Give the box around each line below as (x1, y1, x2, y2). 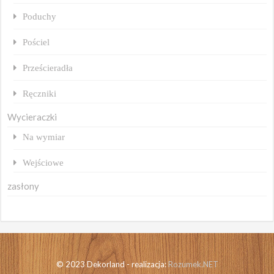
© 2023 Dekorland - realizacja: (56, 259, 168, 269)
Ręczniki (23, 88, 57, 98)
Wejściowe (23, 157, 64, 167)
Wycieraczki (7, 111, 57, 122)
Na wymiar (23, 131, 65, 141)
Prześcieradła (23, 62, 73, 72)
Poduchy (23, 11, 57, 21)
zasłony (7, 180, 40, 191)
